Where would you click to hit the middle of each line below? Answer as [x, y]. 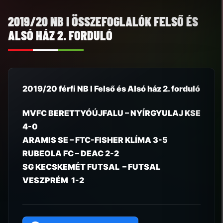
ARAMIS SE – [49, 140]
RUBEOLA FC [48, 154]
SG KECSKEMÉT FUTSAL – [75, 167]
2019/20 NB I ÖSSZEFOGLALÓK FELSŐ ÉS [103, 21]
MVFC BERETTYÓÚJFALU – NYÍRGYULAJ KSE [111, 113]
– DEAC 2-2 [96, 154]
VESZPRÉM [47, 180]
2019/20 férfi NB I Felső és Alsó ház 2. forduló [111, 89]
